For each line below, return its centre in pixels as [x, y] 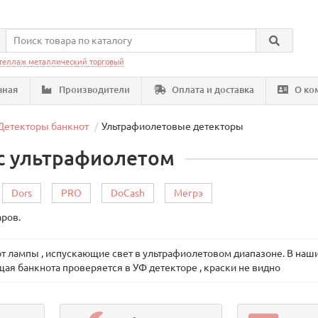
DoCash [128, 193]
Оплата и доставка [212, 90]
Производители [93, 90]
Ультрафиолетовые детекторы [173, 126]
